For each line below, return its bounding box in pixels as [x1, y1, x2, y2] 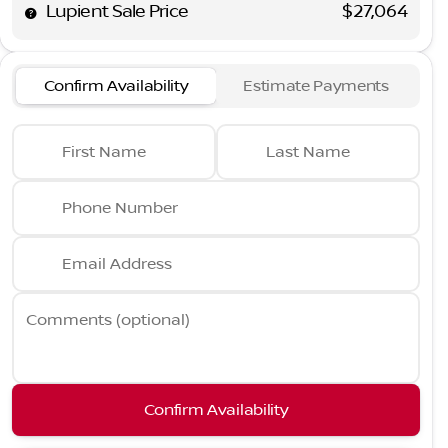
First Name [62, 142, 146, 161]
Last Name [266, 142, 350, 161]
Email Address [62, 254, 172, 273]
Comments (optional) [26, 310, 190, 329]
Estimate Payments [243, 76, 389, 95]
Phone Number [62, 198, 178, 217]
